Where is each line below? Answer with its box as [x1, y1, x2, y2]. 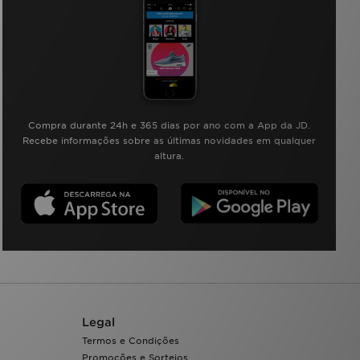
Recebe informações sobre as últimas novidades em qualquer [22, 135, 317, 147]
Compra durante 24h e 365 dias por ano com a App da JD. [28, 120, 311, 132]
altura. [154, 150, 185, 162]
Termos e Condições [82, 335, 179, 347]
